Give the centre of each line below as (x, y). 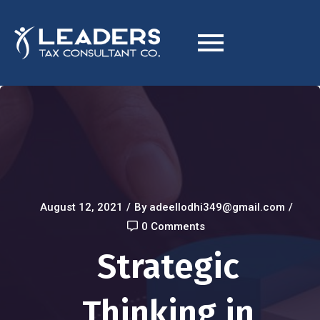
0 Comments (173, 226)
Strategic (168, 266)
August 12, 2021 (81, 207)
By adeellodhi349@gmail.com (209, 207)
